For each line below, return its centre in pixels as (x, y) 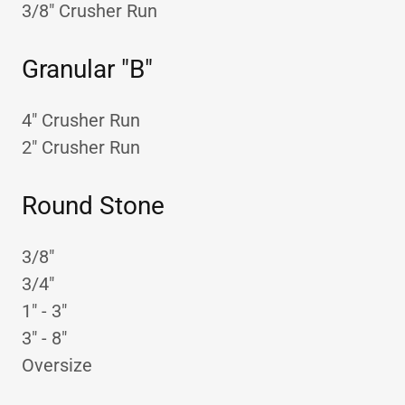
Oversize (57, 365)
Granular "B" (87, 69)
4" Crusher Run (81, 120)
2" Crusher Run (81, 147)
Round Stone (93, 206)
